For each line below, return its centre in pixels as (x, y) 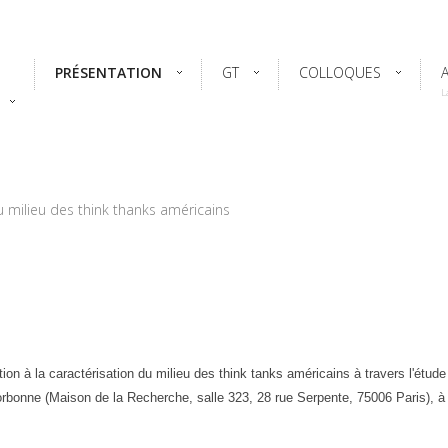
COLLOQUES (340, 72)
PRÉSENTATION (108, 72)
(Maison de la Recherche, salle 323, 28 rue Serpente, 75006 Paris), (241, 397)
